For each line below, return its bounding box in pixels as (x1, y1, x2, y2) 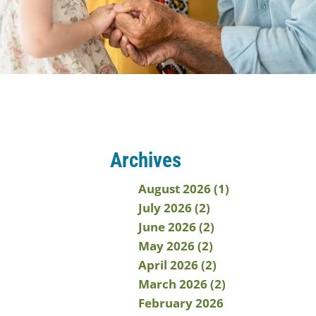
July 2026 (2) (138, 200, 210, 216)
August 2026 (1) (138, 181, 229, 197)
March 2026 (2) (138, 276, 226, 292)
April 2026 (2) (138, 257, 217, 273)
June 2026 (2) (138, 219, 214, 235)
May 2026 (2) (138, 238, 213, 254)
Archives (110, 148, 181, 172)
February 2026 (138, 295, 224, 311)
